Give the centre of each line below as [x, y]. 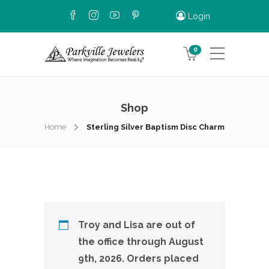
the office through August [141, 242]
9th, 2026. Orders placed [138, 258]
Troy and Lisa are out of [137, 225]
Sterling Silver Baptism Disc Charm [156, 127]
